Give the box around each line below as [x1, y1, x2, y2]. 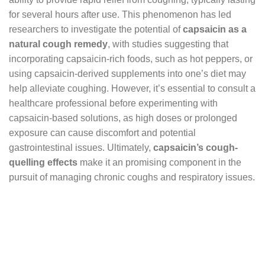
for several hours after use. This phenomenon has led [9, 9, 231, 20]
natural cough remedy [9, 38, 108, 49]
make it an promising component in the [77, 157, 241, 167]
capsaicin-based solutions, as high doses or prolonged [9, 112, 237, 123]
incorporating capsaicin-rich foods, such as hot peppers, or [9, 53, 253, 64]
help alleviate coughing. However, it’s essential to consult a [9, 83, 256, 93]
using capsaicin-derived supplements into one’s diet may [9, 68, 246, 79]
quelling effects [9, 157, 77, 167]
